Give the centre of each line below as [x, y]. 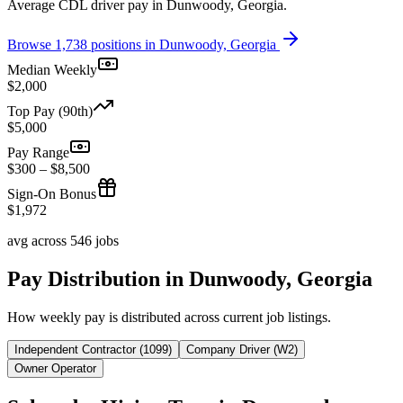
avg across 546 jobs [63, 240]
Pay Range [38, 152]
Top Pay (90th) [50, 111]
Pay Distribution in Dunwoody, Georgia [190, 278]
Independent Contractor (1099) [93, 349]
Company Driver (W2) [242, 349]
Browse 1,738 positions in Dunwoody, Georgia [143, 44]
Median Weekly [52, 69]
